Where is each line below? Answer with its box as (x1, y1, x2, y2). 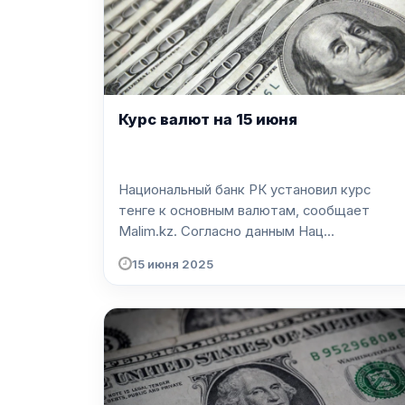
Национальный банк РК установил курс (118, 182, 371, 199)
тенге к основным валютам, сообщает (118, 202, 370, 220)
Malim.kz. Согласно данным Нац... (181, 223, 334, 240)
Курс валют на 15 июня (118, 109, 297, 128)
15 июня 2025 (132, 256, 213, 271)
